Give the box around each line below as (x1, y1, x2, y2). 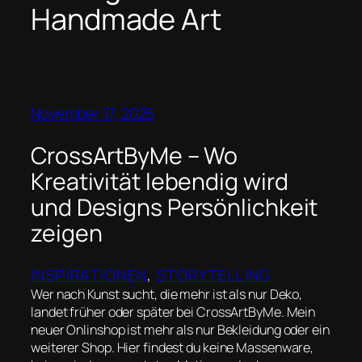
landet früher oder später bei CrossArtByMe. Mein (31, 303, 316, 322)
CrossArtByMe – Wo (31, 139, 238, 171)
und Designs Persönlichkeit (31, 191, 318, 223)
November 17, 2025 (31, 102, 155, 124)
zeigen (31, 217, 103, 249)
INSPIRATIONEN (31, 264, 148, 286)
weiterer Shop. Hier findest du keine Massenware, (31, 339, 314, 357)
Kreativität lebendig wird (31, 165, 288, 197)
